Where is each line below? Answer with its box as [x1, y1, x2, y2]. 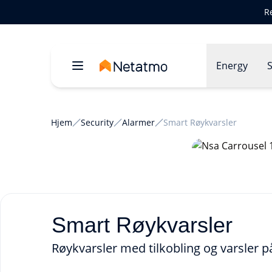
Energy [216, 59, 248, 72]
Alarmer [122, 117, 155, 128]
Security [81, 117, 114, 128]
